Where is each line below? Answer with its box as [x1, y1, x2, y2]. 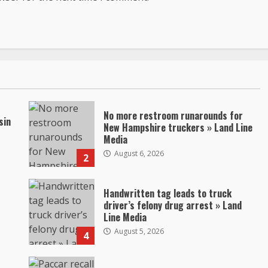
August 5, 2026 [112, 226, 165, 236]
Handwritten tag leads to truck [103, 185, 232, 200]
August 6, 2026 [112, 148, 165, 159]
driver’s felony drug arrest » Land [103, 197, 242, 212]
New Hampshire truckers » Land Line [103, 120, 253, 135]
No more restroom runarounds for [103, 108, 243, 123]
